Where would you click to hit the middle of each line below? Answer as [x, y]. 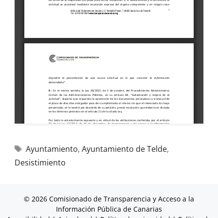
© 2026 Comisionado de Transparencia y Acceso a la [109, 199]
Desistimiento [40, 163]
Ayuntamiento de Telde [124, 149]
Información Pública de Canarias [109, 209]
